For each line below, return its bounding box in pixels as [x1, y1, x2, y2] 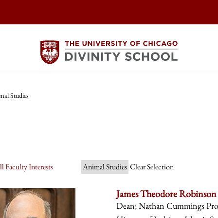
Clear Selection [130, 162, 174, 172]
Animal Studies [83, 162, 127, 172]
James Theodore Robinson [116, 187, 217, 200]
